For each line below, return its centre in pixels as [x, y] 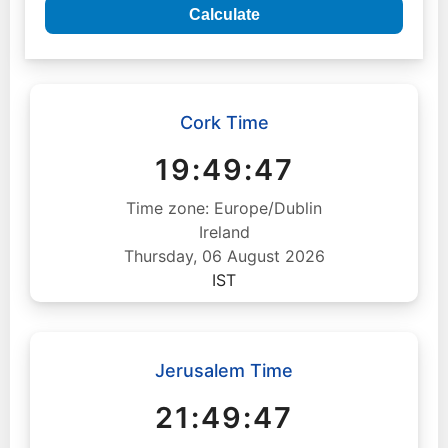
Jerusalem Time [224, 370]
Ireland [224, 232]
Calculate [224, 14]
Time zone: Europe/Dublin [224, 208]
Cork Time [224, 122]
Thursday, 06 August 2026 [224, 256]
